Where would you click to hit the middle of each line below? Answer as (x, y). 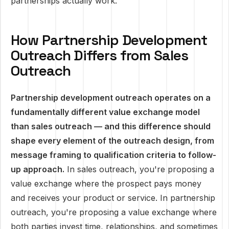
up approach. (38, 169)
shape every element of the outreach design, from (112, 141)
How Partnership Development (109, 40)
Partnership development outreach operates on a (111, 98)
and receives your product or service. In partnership (113, 198)
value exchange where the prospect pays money (106, 184)
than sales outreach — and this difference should (111, 126)
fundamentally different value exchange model (105, 112)
